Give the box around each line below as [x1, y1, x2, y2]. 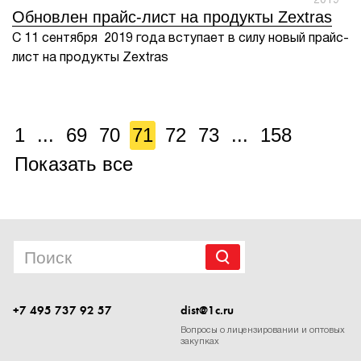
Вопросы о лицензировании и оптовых [180, 326, 345, 334]
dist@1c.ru [180, 303, 234, 317]
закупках [180, 338, 219, 346]
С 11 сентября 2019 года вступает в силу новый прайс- [12, 33, 349, 44]
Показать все [15, 153, 133, 175]
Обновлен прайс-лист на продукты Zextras [12, 8, 332, 26]
